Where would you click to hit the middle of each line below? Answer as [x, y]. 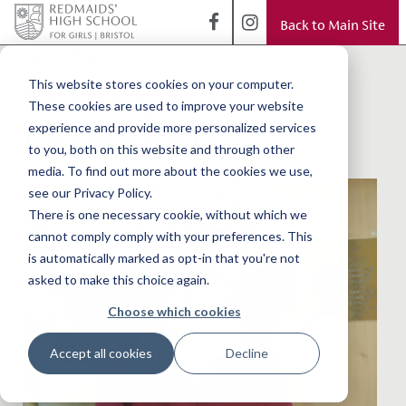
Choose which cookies [174, 311]
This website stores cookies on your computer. [160, 83]
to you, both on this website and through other [161, 149]
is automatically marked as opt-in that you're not [164, 257]
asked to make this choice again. [118, 279]
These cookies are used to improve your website [165, 105]
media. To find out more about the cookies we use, [170, 170]
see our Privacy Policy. [90, 192]
